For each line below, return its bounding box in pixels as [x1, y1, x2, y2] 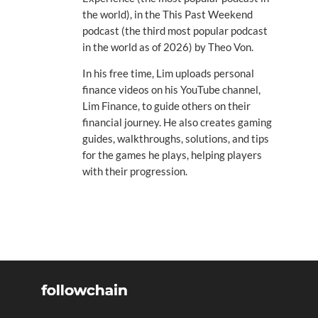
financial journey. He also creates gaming [82, 115, 272, 128]
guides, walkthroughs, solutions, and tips [82, 131, 269, 145]
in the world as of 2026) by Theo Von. [82, 40, 253, 54]
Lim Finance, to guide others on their [82, 99, 251, 112]
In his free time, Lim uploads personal [82, 66, 254, 79]
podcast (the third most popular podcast [82, 24, 268, 38]
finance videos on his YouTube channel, [82, 82, 261, 96]
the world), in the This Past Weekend [82, 8, 253, 21]
